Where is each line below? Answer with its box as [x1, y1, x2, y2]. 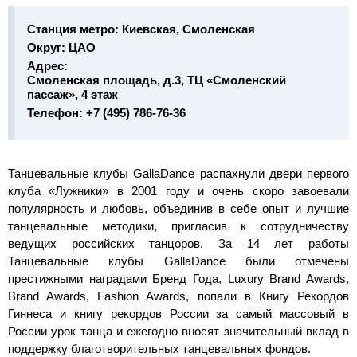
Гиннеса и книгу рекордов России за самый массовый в [8, 307, 349, 320]
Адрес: [27, 59, 68, 73]
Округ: [27, 41, 69, 54]
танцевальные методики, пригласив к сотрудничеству [8, 219, 349, 233]
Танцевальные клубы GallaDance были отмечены [8, 254, 349, 268]
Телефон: [27, 106, 86, 120]
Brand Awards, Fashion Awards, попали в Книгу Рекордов [8, 289, 349, 303]
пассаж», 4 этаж [27, 88, 118, 101]
